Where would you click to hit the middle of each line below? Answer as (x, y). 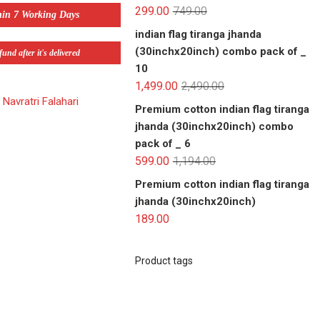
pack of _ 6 (162, 143)
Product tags (164, 260)
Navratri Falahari (41, 102)
